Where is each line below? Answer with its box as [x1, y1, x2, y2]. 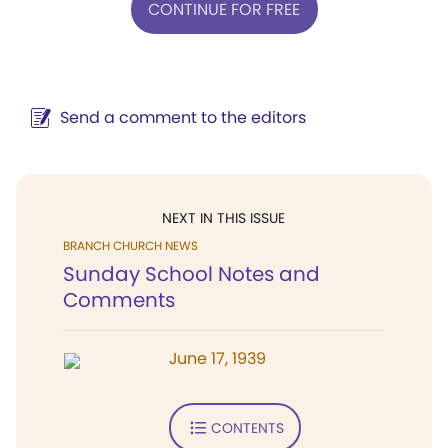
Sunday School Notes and [63, 260, 320, 288]
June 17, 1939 [169, 347, 266, 370]
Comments [63, 286, 175, 314]
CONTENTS [210, 417, 284, 438]
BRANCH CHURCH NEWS [63, 237, 198, 254]
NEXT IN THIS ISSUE [162, 208, 285, 228]
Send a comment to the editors [60, 106, 306, 129]
